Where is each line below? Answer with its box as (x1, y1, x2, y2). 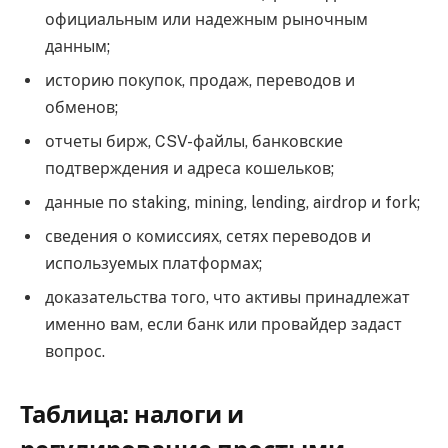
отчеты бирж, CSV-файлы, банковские (45, 131, 343, 151)
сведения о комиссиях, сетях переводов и (45, 226, 371, 246)
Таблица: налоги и (20, 400, 244, 429)
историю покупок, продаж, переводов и (45, 70, 355, 90)
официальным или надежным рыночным (45, 9, 368, 29)
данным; (45, 36, 110, 56)
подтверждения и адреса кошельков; (45, 158, 334, 178)
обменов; (45, 97, 118, 117)
